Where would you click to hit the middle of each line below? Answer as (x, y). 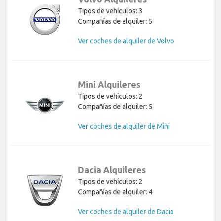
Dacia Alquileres (112, 170)
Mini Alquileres (109, 85)
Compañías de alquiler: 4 (115, 192)
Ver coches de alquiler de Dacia (126, 212)
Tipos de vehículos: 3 (110, 11)
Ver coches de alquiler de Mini (124, 127)
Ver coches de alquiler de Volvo (126, 41)
